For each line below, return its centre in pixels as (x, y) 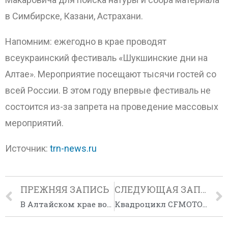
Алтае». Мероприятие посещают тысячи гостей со (111, 74)
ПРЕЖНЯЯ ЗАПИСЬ (65, 189)
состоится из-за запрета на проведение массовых (112, 106)
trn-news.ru (73, 148)
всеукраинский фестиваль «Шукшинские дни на (106, 58)
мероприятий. (34, 123)
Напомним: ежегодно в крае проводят (86, 41)
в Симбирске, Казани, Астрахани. (74, 16)
